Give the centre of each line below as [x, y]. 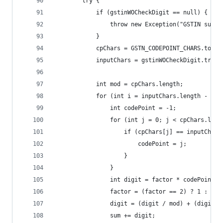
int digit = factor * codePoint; [164, 180]
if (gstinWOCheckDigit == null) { [152, 12]
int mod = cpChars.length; [140, 84]
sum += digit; [133, 216]
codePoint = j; [162, 144]
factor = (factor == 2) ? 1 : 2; [164, 192]
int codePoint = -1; [143, 108]
